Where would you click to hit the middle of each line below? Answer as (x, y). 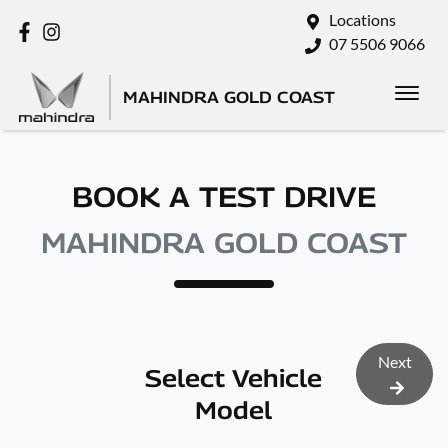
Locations (362, 19)
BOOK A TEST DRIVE (224, 196)
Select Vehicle (234, 378)
